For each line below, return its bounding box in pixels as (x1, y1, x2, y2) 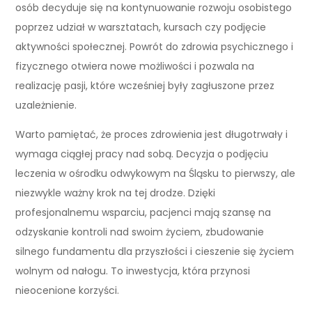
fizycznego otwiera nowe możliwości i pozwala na (15, 58, 255, 73)
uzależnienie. (15, 97, 77, 112)
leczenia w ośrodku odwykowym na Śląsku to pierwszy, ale (15, 166, 296, 180)
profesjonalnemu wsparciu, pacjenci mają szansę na (15, 205, 272, 219)
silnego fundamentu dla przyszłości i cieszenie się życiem (15, 244, 295, 258)
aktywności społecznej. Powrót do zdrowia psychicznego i (15, 39, 294, 54)
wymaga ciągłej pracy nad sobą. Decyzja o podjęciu (15, 146, 269, 161)
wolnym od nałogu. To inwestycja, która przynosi (15, 263, 251, 278)
